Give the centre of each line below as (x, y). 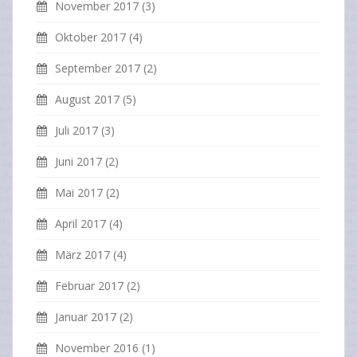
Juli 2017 (76, 131)
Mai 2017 (79, 193)
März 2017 (82, 255)
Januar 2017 (86, 317)
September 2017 (98, 69)
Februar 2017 (89, 286)
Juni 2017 (78, 162)
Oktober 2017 (90, 37)
